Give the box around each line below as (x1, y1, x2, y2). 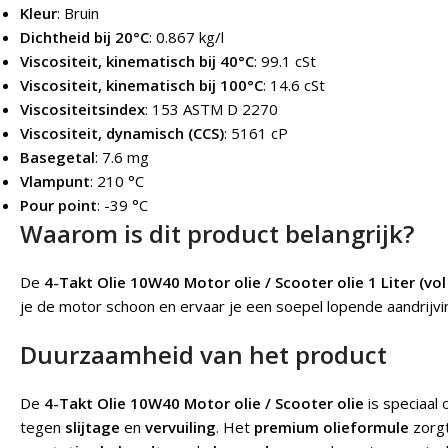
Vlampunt (20, 171, 90, 192)
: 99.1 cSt (254, 51, 316, 72)
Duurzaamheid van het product (20, 338, 387, 372)
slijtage (65, 417, 120, 438)
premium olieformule (254, 417, 409, 438)
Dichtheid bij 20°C (20, 27, 149, 48)
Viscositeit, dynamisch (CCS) (20, 123, 224, 144)
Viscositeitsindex (20, 99, 145, 120)
